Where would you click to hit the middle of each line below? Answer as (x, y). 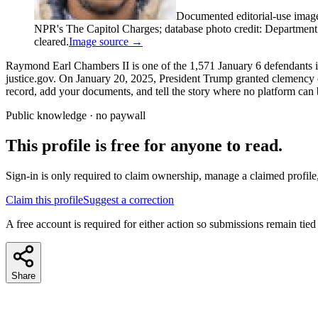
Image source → (106, 41)
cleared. (51, 41)
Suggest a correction (128, 199)
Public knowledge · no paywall (76, 115)
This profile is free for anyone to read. (144, 145)
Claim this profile (44, 199)
